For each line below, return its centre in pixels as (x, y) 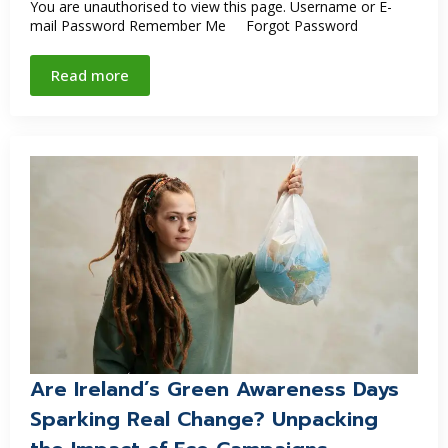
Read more (90, 75)
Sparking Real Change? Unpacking (204, 419)
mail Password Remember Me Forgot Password (194, 25)
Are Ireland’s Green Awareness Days (214, 389)
